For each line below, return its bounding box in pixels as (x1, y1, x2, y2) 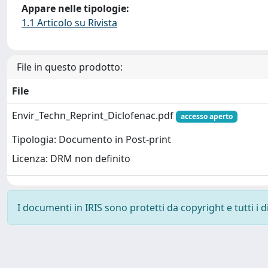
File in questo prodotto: (17, 60, 123, 74)
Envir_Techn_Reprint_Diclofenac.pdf (12, 109, 176, 122)
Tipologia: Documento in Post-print (12, 133, 171, 147)
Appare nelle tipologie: (22, 2, 129, 15)
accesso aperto (180, 111, 233, 121)
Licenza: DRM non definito (12, 152, 130, 166)
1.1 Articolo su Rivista (22, 16, 117, 29)
